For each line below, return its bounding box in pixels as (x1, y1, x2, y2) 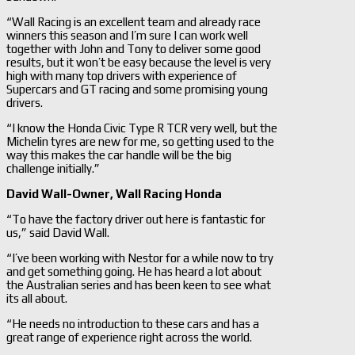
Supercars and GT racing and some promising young (6, 82, 268, 96)
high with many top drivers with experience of (6, 68, 237, 82)
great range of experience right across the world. (6, 330, 252, 344)
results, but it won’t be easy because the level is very (6, 55, 271, 69)
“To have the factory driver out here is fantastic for (6, 212, 265, 226)
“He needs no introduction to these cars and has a (6, 316, 259, 330)
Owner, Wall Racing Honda (72, 186, 222, 200)
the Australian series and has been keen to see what (6, 277, 271, 292)
